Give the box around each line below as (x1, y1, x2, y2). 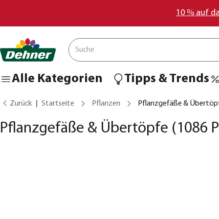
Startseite (42, 100, 74, 108)
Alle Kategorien (12, 72, 103, 86)
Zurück (10, 100, 32, 108)
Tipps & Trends (124, 72, 209, 86)
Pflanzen (92, 100, 120, 108)
